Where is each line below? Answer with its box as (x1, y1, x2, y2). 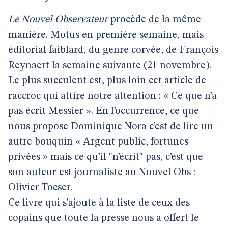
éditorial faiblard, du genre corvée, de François (8, 45, 218, 55)
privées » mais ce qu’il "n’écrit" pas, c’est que (8, 152, 203, 162)
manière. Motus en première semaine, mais (8, 30, 204, 40)
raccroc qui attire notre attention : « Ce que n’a (8, 91, 217, 101)
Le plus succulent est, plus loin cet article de (8, 76, 206, 86)
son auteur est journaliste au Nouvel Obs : (8, 167, 195, 178)
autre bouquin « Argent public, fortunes (8, 137, 188, 147)
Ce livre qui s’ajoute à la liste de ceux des (8, 198, 190, 208)
